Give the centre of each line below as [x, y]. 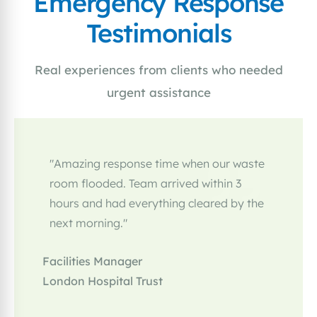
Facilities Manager [92, 261]
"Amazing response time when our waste [157, 164]
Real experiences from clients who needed [158, 70]
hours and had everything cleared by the [157, 203]
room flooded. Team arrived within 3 [145, 184]
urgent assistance [158, 93]
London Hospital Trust [103, 281]
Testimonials [158, 33]
